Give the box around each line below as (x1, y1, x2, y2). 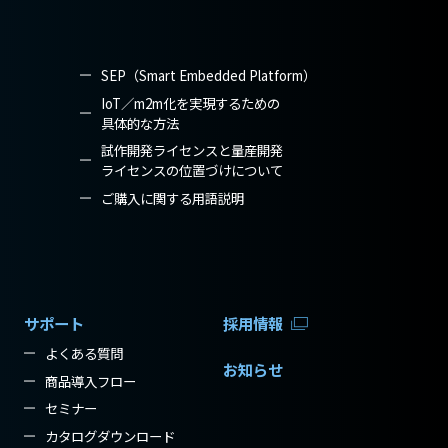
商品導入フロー (45, 370, 137, 391)
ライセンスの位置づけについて (100, 160, 283, 181)
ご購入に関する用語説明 (100, 187, 244, 208)
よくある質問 (45, 342, 124, 363)
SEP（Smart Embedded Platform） (100, 64, 316, 85)
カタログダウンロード (45, 426, 176, 446)
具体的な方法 (100, 112, 179, 133)
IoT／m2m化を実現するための (100, 92, 280, 113)
